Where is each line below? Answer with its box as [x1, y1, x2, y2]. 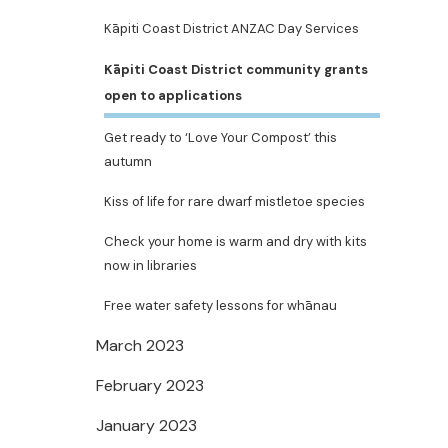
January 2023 [96, 415, 197, 436]
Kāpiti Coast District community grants [104, 61, 368, 78]
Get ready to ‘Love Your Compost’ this [104, 129, 337, 146]
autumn [104, 153, 152, 170]
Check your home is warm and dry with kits [104, 233, 367, 250]
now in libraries [104, 257, 197, 274]
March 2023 [96, 335, 184, 356]
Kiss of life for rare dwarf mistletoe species [104, 193, 365, 210]
